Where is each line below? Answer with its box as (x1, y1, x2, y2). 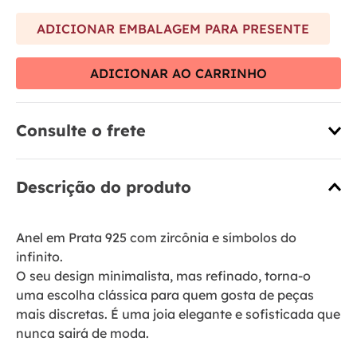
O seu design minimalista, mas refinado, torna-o (16, 268, 311, 284)
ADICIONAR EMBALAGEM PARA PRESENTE (37, 20, 309, 37)
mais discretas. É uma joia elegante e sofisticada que (16, 306, 340, 323)
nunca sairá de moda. (16, 325, 149, 342)
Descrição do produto (16, 177, 191, 198)
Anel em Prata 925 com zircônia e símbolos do (16, 229, 296, 246)
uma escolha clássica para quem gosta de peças (16, 287, 314, 304)
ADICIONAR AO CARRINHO (90, 65, 267, 81)
